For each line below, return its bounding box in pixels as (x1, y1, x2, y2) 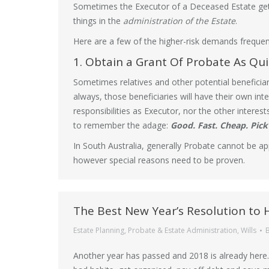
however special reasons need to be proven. (73, 154, 245, 166)
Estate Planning (73, 225, 124, 235)
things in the (73, 15, 123, 26)
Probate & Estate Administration (128, 225, 237, 235)
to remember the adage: (73, 119, 171, 131)
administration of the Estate (123, 15, 235, 26)
